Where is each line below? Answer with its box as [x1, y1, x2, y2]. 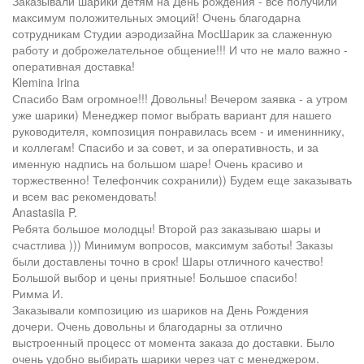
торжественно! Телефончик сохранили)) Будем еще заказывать [12, 171, 352, 188]
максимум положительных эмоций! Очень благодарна [12, 9, 301, 26]
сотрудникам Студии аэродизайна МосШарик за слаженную [12, 25, 332, 42]
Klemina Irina [12, 74, 80, 91]
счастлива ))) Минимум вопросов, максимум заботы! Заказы [12, 236, 333, 253]
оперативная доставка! [12, 58, 135, 75]
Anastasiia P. [12, 204, 77, 221]
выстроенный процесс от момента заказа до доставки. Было [12, 334, 335, 351]
